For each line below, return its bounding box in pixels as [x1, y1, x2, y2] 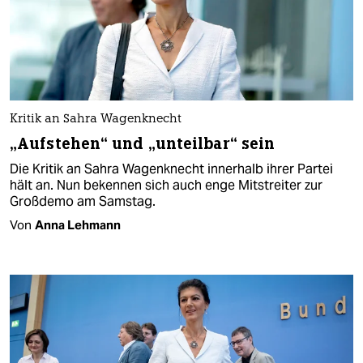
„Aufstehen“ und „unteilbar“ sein [10, 134, 275, 155]
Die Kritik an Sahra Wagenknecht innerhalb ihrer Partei [10, 160, 333, 178]
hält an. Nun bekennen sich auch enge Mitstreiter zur [10, 177, 322, 194]
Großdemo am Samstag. [10, 193, 156, 211]
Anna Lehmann [35, 217, 121, 233]
